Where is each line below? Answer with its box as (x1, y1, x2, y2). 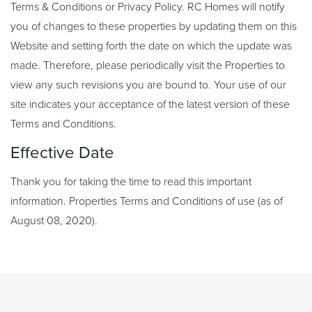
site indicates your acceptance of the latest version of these (10, 97, 290, 111)
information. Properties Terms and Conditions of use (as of (10, 194, 283, 208)
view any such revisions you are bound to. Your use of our (10, 78, 286, 92)
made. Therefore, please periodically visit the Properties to (10, 58, 285, 72)
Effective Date (10, 143, 114, 163)
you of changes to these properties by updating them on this (10, 19, 297, 33)
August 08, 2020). (10, 214, 97, 228)
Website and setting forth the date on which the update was (10, 39, 292, 53)
